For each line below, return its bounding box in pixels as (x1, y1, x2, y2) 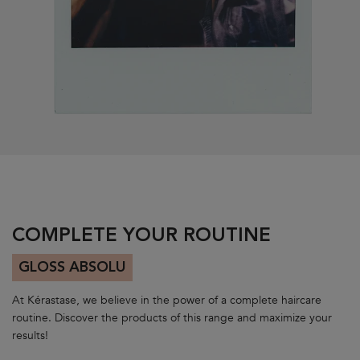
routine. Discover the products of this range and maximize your (12, 309, 332, 325)
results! (12, 327, 48, 343)
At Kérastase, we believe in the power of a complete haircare (12, 292, 321, 308)
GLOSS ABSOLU (18, 260, 126, 275)
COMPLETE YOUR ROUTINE (12, 226, 271, 246)
